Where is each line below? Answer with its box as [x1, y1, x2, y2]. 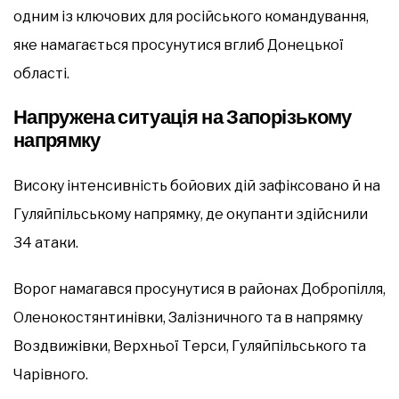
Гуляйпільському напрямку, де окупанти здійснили [13, 205, 368, 223]
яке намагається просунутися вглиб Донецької [13, 36, 344, 53]
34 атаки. [13, 233, 78, 251]
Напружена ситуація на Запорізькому [13, 102, 352, 131]
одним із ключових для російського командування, [13, 7, 369, 25]
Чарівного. [13, 365, 88, 383]
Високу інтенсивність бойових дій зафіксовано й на [13, 176, 380, 194]
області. [13, 64, 69, 82]
